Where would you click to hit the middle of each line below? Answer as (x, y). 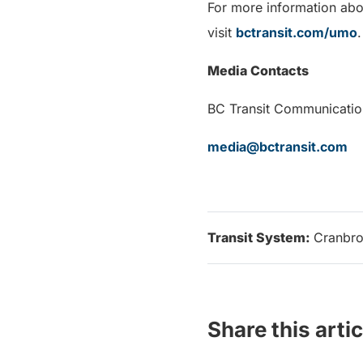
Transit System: (261, 237)
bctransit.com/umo (297, 32)
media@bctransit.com (278, 147)
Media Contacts (258, 70)
